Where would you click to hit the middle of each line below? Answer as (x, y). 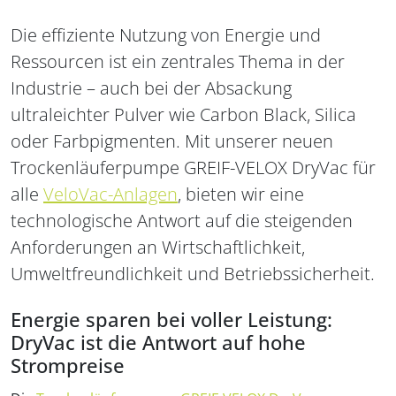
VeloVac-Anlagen (110, 194)
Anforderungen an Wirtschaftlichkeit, (158, 247)
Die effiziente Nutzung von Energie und (166, 34)
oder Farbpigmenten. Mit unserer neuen (172, 141)
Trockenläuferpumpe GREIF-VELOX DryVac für (193, 167)
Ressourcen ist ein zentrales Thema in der (178, 61)
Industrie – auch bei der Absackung (151, 88)
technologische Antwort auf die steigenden (182, 220)
